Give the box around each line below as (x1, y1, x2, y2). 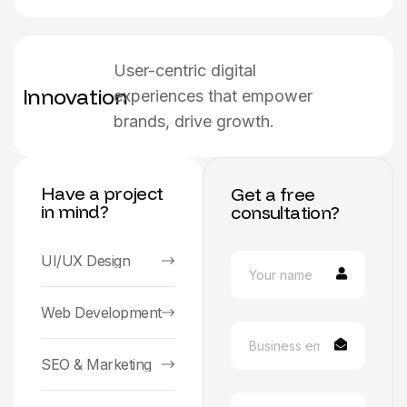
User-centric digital (113, 61, 256, 81)
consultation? (231, 201, 340, 224)
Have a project (41, 182, 164, 205)
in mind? (41, 200, 109, 223)
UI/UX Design (41, 252, 131, 271)
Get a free (231, 183, 315, 206)
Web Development (41, 303, 162, 323)
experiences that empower (113, 86, 313, 106)
